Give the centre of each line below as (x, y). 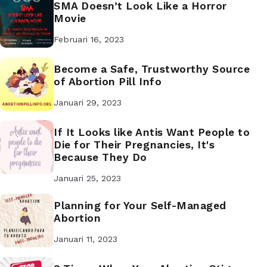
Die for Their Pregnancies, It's (134, 145)
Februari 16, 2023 (89, 39)
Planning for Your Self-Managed (140, 205)
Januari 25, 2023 (87, 178)
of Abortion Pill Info (108, 81)
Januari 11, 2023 (86, 239)
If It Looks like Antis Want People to (152, 132)
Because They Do (100, 157)
